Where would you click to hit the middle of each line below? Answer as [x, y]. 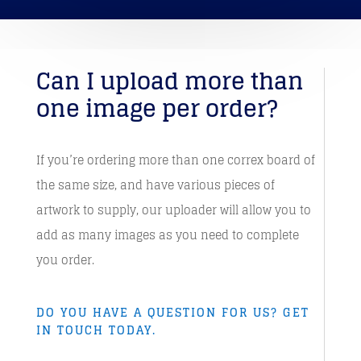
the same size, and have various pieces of [155, 185]
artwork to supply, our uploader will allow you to [173, 210]
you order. [65, 260]
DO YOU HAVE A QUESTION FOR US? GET [172, 312]
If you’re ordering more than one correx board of [175, 160]
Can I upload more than [170, 81]
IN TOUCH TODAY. [96, 330]
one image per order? [157, 109]
